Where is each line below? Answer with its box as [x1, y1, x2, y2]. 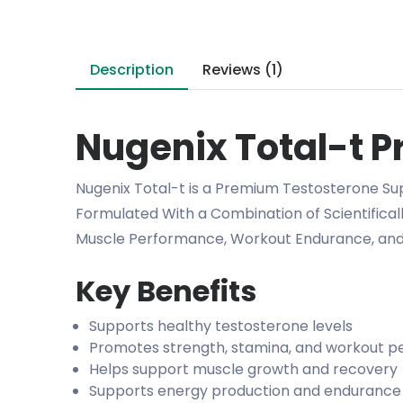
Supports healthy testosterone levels [89, 316, 353, 337]
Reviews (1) [202, 59, 283, 81]
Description [90, 59, 174, 81]
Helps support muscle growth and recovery [89, 359, 398, 381]
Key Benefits [76, 271, 256, 312]
